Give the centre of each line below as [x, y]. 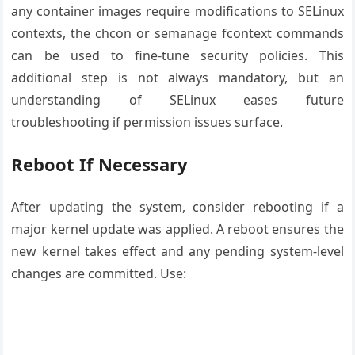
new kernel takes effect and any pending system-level [177, 251]
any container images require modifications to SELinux [177, 11]
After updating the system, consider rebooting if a [177, 206]
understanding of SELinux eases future [177, 99]
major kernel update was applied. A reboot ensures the [177, 229]
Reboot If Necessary [100, 164]
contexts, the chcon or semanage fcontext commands [177, 33]
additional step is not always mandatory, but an [177, 77]
